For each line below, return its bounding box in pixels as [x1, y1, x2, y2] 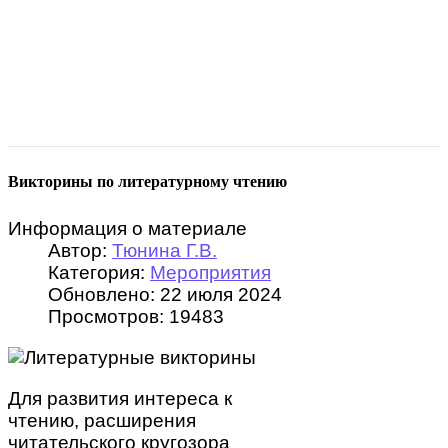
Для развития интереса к [8, 388, 232, 410]
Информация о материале [8, 218, 247, 240]
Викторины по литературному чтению [8, 173, 287, 191]
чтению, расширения [8, 410, 196, 432]
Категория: [48, 262, 150, 284]
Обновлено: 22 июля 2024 [48, 284, 282, 306]
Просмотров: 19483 [48, 306, 224, 328]
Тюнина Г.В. [112, 240, 217, 262]
